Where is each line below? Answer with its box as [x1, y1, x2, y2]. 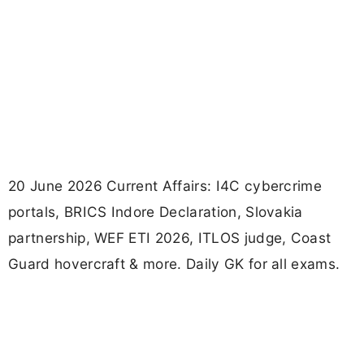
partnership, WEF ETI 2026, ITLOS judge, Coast [8, 229, 331, 247]
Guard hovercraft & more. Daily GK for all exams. [8, 255, 340, 273]
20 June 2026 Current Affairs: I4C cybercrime [8, 177, 323, 195]
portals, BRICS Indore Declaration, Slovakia [8, 203, 303, 221]
